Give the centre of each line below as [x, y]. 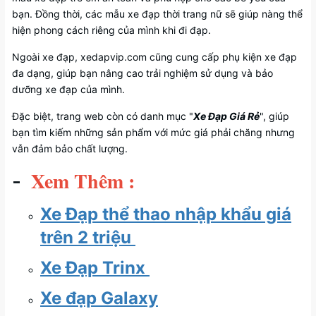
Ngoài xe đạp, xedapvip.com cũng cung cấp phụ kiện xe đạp [154, 56]
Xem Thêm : [86, 181]
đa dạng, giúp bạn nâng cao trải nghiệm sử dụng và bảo [142, 73]
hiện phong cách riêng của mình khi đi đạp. [111, 30]
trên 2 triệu [88, 237]
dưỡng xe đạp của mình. [68, 89]
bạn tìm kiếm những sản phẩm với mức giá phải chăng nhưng [153, 132]
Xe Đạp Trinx [95, 267]
